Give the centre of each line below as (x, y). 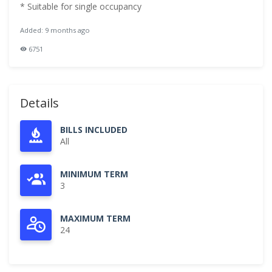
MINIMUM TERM (94, 174)
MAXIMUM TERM (95, 218)
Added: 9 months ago (55, 30)
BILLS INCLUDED (94, 130)
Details (39, 103)
